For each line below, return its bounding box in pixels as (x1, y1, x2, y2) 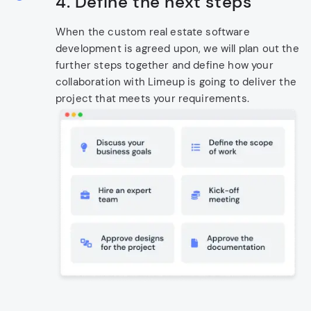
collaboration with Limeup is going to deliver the (56, 75, 296, 90)
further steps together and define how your (56, 58, 274, 73)
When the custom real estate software (56, 25, 250, 40)
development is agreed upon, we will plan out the (56, 42, 299, 56)
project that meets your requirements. (56, 92, 249, 106)
